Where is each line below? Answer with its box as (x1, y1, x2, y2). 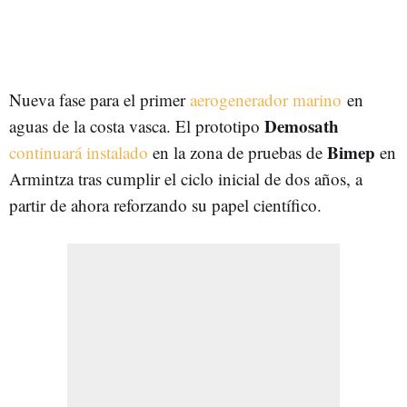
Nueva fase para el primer (9, 87, 190, 111)
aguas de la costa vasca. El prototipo (9, 114, 264, 137)
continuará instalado (9, 140, 148, 164)
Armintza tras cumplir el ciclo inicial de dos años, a (9, 166, 362, 190)
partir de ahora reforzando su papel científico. (9, 193, 322, 216)
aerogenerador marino (190, 87, 342, 111)
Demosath (264, 113, 339, 138)
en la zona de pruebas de (148, 140, 327, 164)
